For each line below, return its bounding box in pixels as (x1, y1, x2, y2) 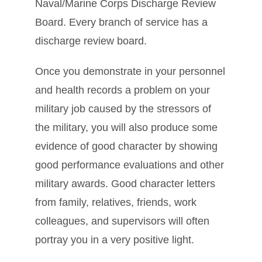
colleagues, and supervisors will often (35, 215, 209, 227)
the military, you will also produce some (35, 121, 218, 133)
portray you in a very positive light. (35, 233, 194, 246)
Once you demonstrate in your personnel (35, 65, 225, 77)
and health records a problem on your (35, 84, 210, 96)
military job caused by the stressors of (35, 102, 211, 115)
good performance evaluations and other (35, 158, 224, 171)
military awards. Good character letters (35, 177, 215, 189)
